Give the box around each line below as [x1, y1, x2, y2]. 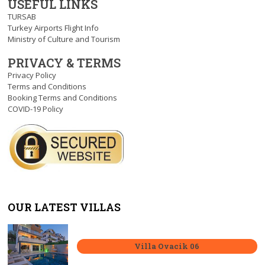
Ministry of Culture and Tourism [8, 33, 121, 44]
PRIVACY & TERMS [8, 54, 121, 70]
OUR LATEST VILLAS [8, 199, 121, 214]
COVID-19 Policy [8, 103, 64, 114]
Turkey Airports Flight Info [8, 22, 99, 33]
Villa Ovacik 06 [134, 241, 200, 252]
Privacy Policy [8, 69, 57, 80]
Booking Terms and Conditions [8, 92, 118, 103]
